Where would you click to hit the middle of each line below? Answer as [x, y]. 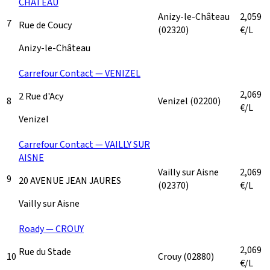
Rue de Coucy [45, 25]
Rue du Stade [45, 252]
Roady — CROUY [51, 229]
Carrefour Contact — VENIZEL [80, 73]
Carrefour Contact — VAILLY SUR [84, 144]
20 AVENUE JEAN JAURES [70, 181]
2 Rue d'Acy [41, 96]
